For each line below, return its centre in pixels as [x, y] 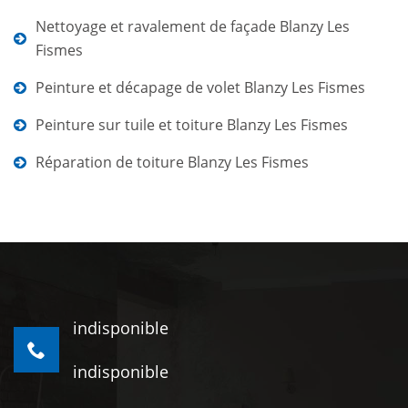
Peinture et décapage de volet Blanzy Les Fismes [200, 87]
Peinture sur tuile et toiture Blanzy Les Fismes [192, 125]
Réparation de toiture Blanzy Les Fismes [172, 162]
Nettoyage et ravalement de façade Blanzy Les [193, 26]
